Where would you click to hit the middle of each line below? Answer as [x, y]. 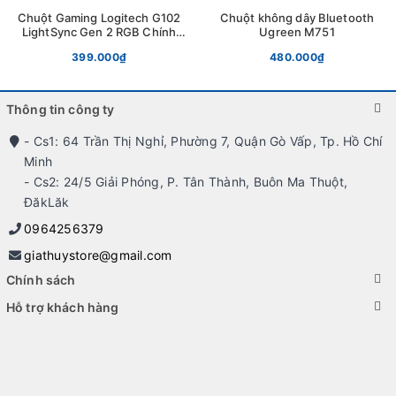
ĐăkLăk [47, 202]
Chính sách [41, 279]
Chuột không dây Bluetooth [297, 17]
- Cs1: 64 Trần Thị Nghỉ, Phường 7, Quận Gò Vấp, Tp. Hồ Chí [203, 141]
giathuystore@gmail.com [98, 255]
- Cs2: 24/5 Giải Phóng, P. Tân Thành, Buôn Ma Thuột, [186, 181]
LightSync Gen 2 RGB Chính [99, 31]
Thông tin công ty [61, 109]
